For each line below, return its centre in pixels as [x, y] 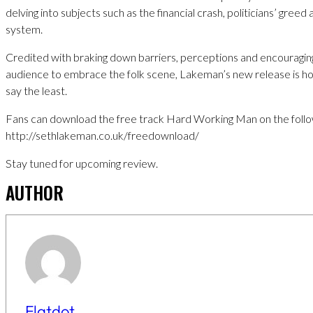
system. [24, 29]
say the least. [36, 90]
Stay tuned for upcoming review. [82, 163]
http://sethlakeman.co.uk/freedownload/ [102, 135]
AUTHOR [35, 192]
